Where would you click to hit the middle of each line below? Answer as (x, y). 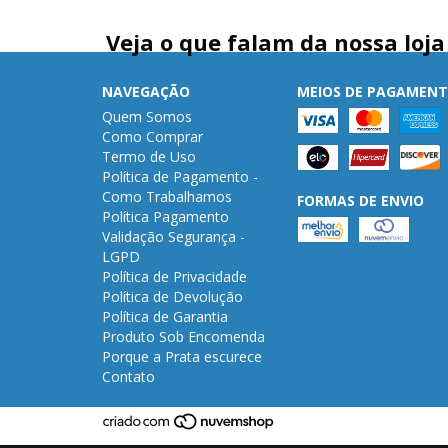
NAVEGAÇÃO (146, 91)
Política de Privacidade (174, 276)
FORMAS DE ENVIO (360, 200)
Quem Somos (147, 116)
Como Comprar (152, 136)
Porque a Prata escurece (182, 356)
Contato (128, 376)
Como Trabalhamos (167, 196)
